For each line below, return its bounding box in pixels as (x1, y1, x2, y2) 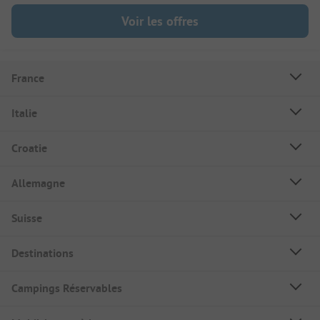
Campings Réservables (11, 281, 122, 296)
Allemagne (11, 176, 65, 191)
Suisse (11, 211, 42, 226)
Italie (11, 106, 37, 121)
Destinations (11, 246, 74, 261)
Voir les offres (121, 13, 199, 30)
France (11, 71, 44, 86)
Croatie (11, 141, 47, 156)
